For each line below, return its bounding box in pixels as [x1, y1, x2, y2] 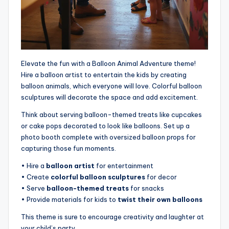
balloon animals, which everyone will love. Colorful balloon [21, 81, 202, 90]
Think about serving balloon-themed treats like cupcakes [21, 110, 202, 119]
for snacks [129, 184, 164, 192]
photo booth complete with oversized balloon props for [21, 132, 196, 141]
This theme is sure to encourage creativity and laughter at [21, 212, 204, 221]
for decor [145, 172, 177, 181]
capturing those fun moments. [21, 144, 116, 152]
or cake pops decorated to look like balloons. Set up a [21, 121, 190, 130]
